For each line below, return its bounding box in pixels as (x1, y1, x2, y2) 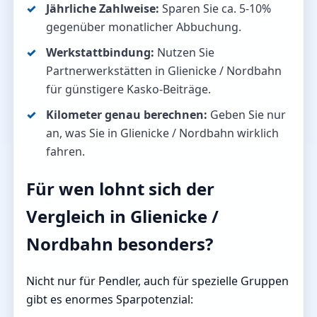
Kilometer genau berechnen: (46, 107, 207, 123)
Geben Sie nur (207, 107, 286, 123)
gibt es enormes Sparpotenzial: (26, 292, 193, 308)
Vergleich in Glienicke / (26, 204, 219, 229)
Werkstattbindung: (46, 45, 154, 61)
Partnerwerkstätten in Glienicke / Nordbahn (46, 63, 282, 79)
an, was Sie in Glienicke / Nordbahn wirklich (46, 125, 279, 142)
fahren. (46, 144, 85, 160)
